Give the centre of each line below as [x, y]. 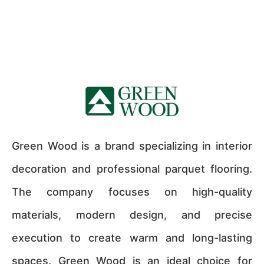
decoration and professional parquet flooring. [132, 169]
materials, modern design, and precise [132, 215]
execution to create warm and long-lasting [132, 238]
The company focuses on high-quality [132, 192]
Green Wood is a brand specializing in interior [132, 146]
